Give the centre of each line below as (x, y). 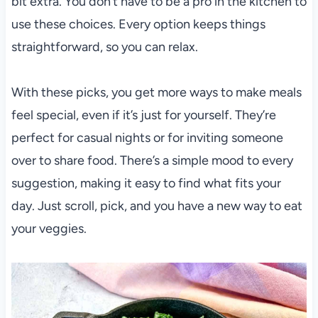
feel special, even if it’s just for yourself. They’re (143, 115)
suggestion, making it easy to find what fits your (146, 183)
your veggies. (49, 228)
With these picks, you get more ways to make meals (156, 92)
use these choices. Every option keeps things (138, 24)
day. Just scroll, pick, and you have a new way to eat (157, 205)
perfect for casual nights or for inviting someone (147, 137)
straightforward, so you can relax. (104, 46)
